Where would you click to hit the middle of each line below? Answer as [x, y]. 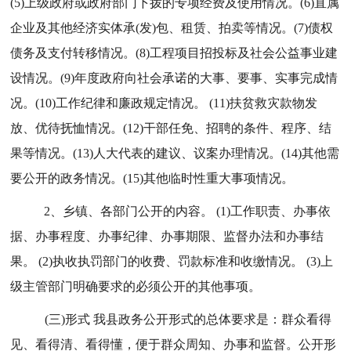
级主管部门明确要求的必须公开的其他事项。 [136, 286]
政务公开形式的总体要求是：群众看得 [225, 319]
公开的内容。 [176, 211]
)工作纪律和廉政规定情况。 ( [133, 103]
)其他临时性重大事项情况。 [217, 178]
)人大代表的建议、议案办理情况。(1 [191, 153]
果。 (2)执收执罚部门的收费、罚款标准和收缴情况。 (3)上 [172, 261]
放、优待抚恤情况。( [69, 128]
